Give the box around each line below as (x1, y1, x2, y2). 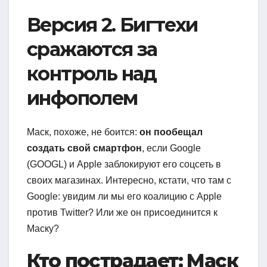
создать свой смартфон (27, 142, 142, 153)
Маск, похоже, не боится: (27, 126, 139, 137)
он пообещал (139, 126, 203, 137)
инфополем (27, 86, 138, 110)
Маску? (27, 223, 59, 234)
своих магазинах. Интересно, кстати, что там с (27, 175, 231, 185)
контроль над (27, 62, 157, 86)
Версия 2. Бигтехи (27, 13, 198, 37)
